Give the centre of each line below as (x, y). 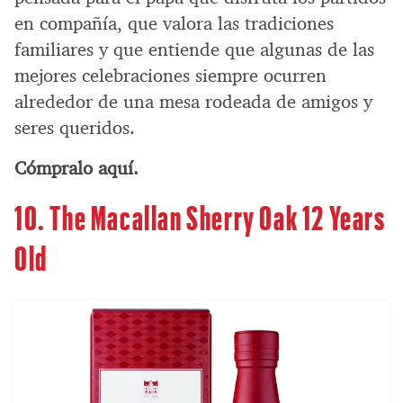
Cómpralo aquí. (76, 168)
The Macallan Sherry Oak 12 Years (218, 216)
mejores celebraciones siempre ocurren (170, 75)
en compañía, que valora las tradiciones (174, 23)
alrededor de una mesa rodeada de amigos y (193, 101)
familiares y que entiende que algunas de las (194, 49)
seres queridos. (75, 127)
